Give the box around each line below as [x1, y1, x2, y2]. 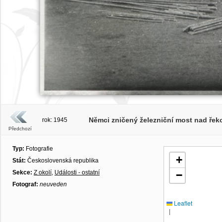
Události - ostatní [55, 169, 100, 176]
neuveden [40, 181, 67, 188]
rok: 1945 [42, 116, 67, 123]
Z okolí [34, 169, 52, 176]
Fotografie [24, 145, 53, 152]
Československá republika [27, 157, 99, 164]
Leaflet [172, 199, 192, 207]
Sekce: [12, 169, 34, 176]
